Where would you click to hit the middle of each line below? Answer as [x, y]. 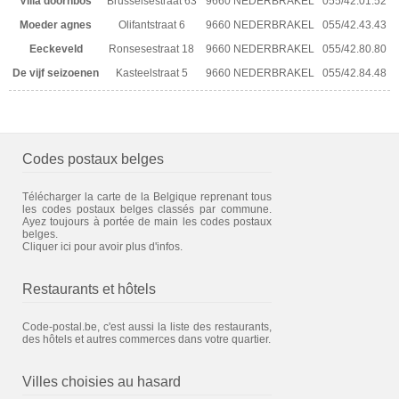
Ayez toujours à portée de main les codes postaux [147, 221]
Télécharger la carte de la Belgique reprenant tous [147, 196]
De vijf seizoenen [56, 73]
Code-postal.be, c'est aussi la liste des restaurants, [147, 326]
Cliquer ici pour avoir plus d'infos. [102, 246]
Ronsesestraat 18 [151, 49]
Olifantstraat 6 [151, 24]
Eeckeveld [56, 49]
